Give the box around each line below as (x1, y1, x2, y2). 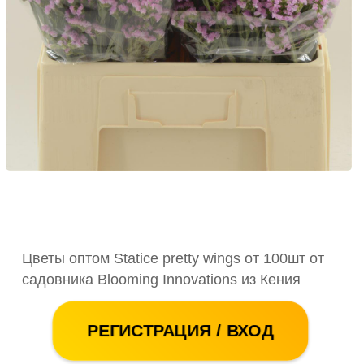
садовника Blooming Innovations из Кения (22, 271, 301, 288)
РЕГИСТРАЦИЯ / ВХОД (88, 321, 273, 340)
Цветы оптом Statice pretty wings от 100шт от (22, 249, 324, 266)
